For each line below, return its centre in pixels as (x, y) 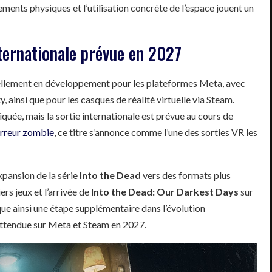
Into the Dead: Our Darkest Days (165, 191)
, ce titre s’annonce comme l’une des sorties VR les (156, 132)
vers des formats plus (186, 175)
